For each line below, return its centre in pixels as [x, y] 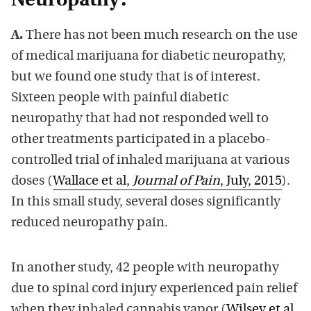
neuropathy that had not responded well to [140, 119]
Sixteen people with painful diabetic [120, 98]
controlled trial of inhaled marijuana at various [150, 160]
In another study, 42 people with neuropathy [145, 268]
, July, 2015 [251, 181]
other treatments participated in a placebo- [141, 140]
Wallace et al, [93, 181]
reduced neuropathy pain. [90, 223]
